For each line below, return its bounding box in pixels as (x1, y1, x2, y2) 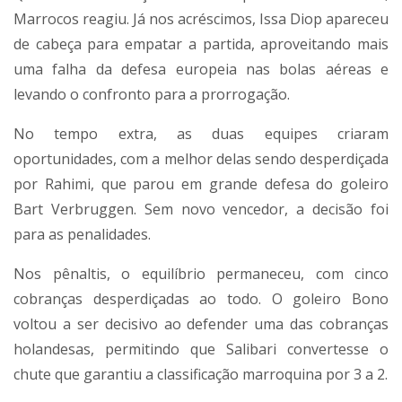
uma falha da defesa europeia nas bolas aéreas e (13, 58, 389, 79)
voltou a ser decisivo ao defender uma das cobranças (13, 313, 389, 334)
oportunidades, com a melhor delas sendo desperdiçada (13, 148, 389, 169)
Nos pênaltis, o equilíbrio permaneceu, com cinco (13, 263, 389, 284)
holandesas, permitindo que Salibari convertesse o (13, 338, 389, 359)
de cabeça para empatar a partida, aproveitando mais (13, 33, 389, 54)
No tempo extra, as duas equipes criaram (13, 123, 389, 144)
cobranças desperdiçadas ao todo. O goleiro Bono (13, 288, 389, 309)
